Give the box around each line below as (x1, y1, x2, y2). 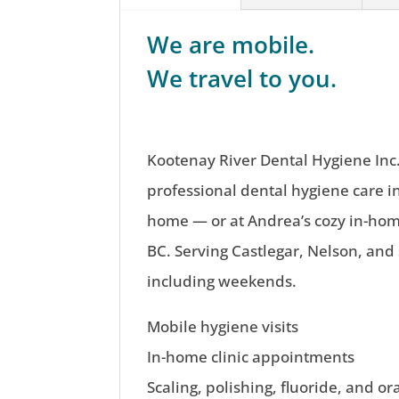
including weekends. (147, 270, 297, 291)
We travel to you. (147, 61, 338, 94)
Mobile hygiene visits (147, 315, 299, 337)
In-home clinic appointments (147, 346, 355, 367)
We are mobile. (147, 28, 315, 61)
